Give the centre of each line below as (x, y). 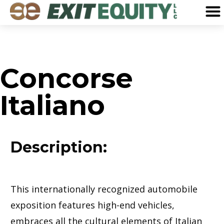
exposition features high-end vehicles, (93, 205)
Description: (59, 147)
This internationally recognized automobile (104, 189)
